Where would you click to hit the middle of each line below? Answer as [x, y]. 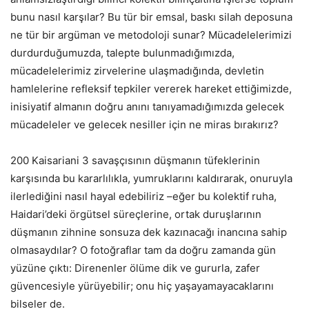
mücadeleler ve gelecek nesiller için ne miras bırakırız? [144, 125]
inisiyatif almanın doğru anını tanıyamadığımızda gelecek [147, 107]
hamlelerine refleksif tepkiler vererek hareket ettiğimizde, [151, 89]
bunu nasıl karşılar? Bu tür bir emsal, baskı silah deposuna [151, 17]
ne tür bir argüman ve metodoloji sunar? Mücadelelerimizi [151, 35]
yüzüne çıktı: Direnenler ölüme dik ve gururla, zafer [135, 268]
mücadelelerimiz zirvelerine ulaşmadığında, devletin [137, 71]
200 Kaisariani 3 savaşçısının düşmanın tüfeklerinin [135, 161]
